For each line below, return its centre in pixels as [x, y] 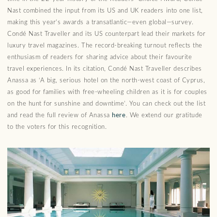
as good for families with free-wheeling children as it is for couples [107, 92]
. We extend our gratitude [164, 116]
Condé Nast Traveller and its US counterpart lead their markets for [107, 34]
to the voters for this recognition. [57, 127]
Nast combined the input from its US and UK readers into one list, [105, 11]
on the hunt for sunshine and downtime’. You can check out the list [107, 104]
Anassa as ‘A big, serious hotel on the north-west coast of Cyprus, [106, 81]
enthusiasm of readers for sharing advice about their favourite [100, 57]
